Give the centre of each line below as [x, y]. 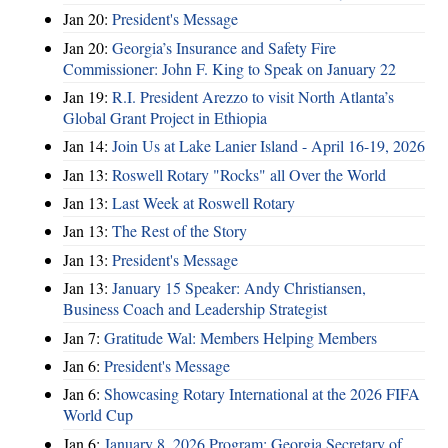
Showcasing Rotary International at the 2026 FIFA [262, 394]
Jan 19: [87, 96]
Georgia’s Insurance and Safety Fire [224, 47]
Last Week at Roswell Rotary [203, 203]
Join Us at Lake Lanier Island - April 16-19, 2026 [268, 146]
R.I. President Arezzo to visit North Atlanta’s [253, 96]
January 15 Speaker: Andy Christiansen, [239, 288]
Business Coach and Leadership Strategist [195, 309]
